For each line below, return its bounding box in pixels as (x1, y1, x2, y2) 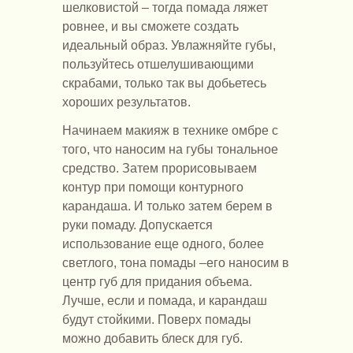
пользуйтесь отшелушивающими (62, 57, 254, 71)
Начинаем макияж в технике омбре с (62, 123, 278, 137)
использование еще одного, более (62, 236, 264, 251)
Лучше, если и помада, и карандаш (62, 293, 267, 307)
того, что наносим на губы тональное (62, 142, 278, 156)
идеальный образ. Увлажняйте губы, (62, 38, 276, 52)
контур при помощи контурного (62, 180, 243, 194)
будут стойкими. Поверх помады (62, 312, 251, 326)
